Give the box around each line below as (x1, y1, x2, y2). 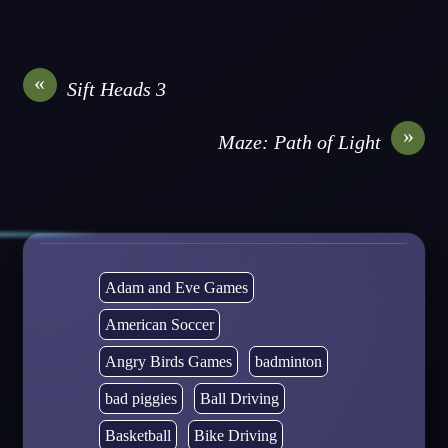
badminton (254, 352, 322, 370)
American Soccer (104, 315, 214, 333)
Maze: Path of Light (218, 130, 382, 153)
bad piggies (104, 389, 177, 407)
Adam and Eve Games (104, 278, 248, 296)
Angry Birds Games (104, 352, 232, 370)
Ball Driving (199, 389, 279, 407)
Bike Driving (193, 426, 277, 444)
